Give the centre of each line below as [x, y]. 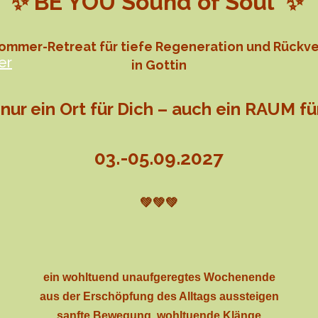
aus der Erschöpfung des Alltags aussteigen [159, 296]
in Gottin [159, 65]
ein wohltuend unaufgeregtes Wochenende [159, 277]
